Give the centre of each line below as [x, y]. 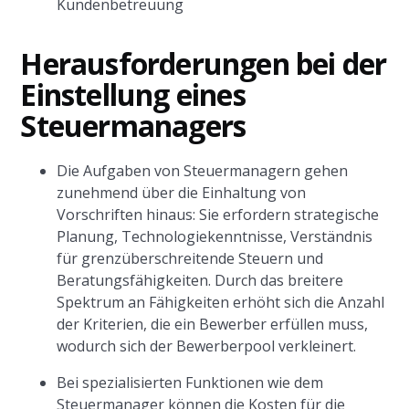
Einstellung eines [133, 94]
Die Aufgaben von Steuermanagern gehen [203, 171]
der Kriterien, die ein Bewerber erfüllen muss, [213, 324]
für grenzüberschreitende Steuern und [190, 258]
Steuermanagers [133, 126]
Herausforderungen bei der [204, 63]
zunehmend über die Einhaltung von [182, 193]
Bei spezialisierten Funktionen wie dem [190, 383]
